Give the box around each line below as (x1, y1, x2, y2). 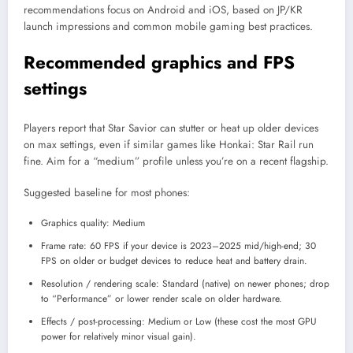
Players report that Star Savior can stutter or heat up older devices (24, 120, 318, 136)
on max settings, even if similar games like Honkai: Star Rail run (24, 136, 314, 152)
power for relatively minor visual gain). (41, 329, 196, 344)
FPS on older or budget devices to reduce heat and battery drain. (41, 254, 307, 269)
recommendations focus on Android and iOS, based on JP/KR (24, 2, 303, 18)
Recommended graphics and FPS (24, 50, 295, 76)
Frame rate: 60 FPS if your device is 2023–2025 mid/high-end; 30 (41, 239, 316, 254)
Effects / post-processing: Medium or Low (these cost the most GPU (41, 314, 317, 329)
